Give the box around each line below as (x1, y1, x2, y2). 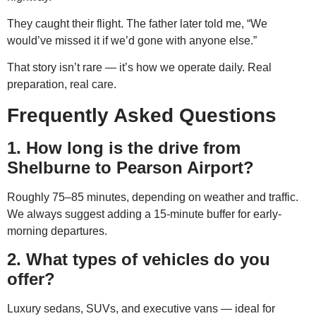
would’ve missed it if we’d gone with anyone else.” (7, 35, 257, 47)
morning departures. (7, 224, 107, 237)
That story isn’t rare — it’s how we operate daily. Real (7, 61, 272, 74)
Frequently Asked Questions (7, 104, 276, 126)
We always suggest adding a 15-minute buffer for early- (7, 207, 281, 220)
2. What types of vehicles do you (7, 250, 270, 269)
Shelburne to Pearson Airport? (7, 157, 254, 177)
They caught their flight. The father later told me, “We (7, 18, 267, 30)
